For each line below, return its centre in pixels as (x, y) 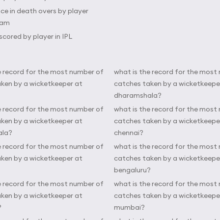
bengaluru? (132, 170)
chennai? (129, 133)
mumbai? (129, 207)
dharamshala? (138, 95)
